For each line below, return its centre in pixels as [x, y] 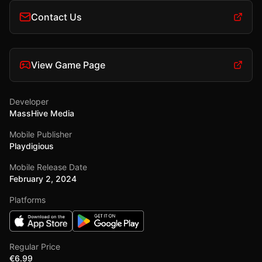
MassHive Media [42, 113]
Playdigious [32, 146]
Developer [29, 101]
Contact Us [56, 17]
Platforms [27, 200]
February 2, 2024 [43, 179]
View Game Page [68, 65]
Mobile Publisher [41, 134]
